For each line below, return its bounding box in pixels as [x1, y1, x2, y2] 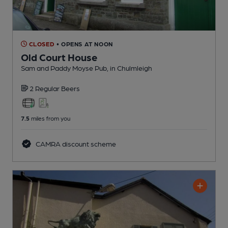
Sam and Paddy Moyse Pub [21, 63, 107, 72]
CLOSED [27, 40, 55, 47]
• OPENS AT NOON [56, 40, 113, 47]
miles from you [30, 114, 70, 122]
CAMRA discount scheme [34, 139, 116, 148]
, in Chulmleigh [107, 63, 152, 72]
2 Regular [30, 83, 61, 92]
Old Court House [21, 50, 98, 63]
